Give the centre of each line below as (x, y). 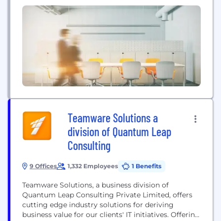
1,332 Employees (93, 166)
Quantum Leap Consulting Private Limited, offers (107, 195)
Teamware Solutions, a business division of (95, 185)
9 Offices (43, 166)
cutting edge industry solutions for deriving (98, 205)
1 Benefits (147, 166)
